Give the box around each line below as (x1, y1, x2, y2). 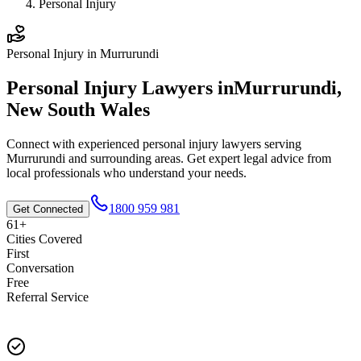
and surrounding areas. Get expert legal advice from (65, 151, 331, 165)
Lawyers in (137, 77, 234, 98)
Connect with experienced (6, 136, 143, 151)
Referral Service (6, 289, 89, 304)
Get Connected (13, 202, 83, 215)
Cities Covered (6, 231, 82, 246)
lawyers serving (218, 136, 301, 151)
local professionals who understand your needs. (6, 165, 247, 180)
